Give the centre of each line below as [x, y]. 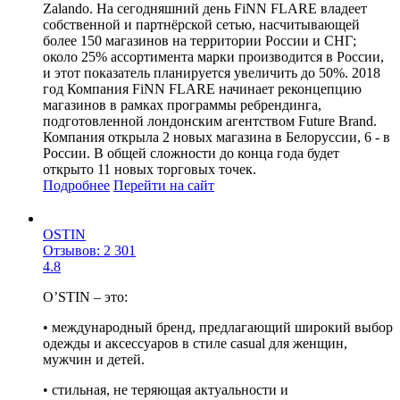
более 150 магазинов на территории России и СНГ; [200, 40]
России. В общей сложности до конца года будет [191, 153]
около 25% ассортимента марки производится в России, [213, 56]
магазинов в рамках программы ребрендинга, [182, 104]
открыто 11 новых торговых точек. [150, 169]
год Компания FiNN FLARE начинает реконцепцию [202, 88]
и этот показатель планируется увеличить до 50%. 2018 [212, 72]
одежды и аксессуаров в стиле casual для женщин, [195, 343]
